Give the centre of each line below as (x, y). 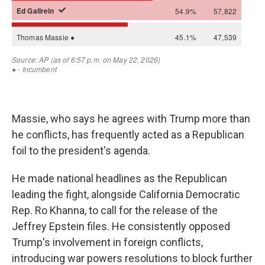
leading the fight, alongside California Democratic (126, 194)
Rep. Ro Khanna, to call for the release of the (115, 210)
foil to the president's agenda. (81, 151)
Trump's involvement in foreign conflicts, (107, 242)
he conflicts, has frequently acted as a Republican (128, 135)
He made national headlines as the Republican (119, 178)
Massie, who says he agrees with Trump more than (131, 119)
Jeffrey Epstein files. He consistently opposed (121, 226)
